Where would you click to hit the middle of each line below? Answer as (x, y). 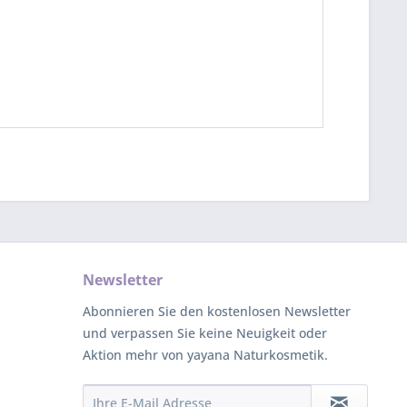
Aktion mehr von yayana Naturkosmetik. (205, 355)
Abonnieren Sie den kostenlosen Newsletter (217, 311)
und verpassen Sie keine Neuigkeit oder (205, 333)
